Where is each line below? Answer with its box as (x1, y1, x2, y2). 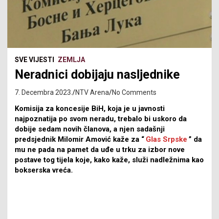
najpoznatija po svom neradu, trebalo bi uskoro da (15, 114, 187, 123)
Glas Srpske (146, 134, 187, 144)
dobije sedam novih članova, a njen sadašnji (15, 124, 165, 133)
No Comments (112, 88, 156, 96)
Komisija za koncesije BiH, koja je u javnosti (15, 104, 165, 113)
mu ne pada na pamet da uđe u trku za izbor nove (15, 145, 185, 154)
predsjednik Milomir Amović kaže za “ (15, 134, 144, 144)
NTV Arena (75, 88, 109, 96)
